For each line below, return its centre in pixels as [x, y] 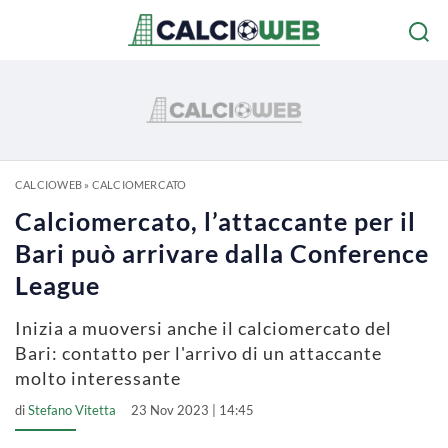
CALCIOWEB [48, 184]
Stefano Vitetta [72, 410]
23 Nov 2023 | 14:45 [192, 410]
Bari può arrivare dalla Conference [222, 253]
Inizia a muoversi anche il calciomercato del [203, 328]
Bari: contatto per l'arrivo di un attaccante [198, 353]
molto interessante [98, 378]
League [57, 285]
